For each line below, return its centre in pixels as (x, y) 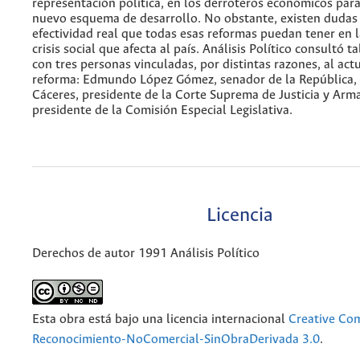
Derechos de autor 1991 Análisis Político (146, 254)
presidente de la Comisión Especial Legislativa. (162, 110)
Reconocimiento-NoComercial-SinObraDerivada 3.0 (176, 340)
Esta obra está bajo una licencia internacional (160, 320)
